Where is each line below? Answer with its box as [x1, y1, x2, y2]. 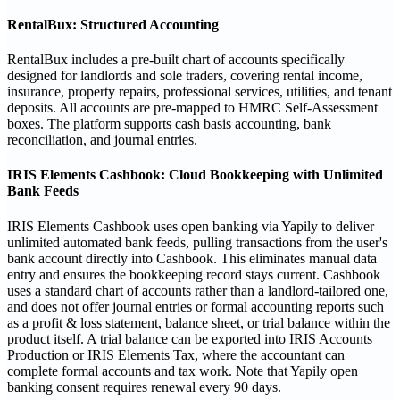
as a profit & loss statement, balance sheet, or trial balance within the [7, 314, 390, 330]
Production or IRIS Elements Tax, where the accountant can [7, 346, 345, 362]
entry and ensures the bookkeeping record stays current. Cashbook [7, 266, 380, 282]
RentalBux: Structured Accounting [7, 16, 219, 32]
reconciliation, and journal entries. [7, 132, 197, 148]
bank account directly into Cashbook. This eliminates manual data [7, 250, 377, 266]
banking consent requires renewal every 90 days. [7, 379, 281, 395]
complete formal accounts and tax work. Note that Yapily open [7, 362, 358, 379]
